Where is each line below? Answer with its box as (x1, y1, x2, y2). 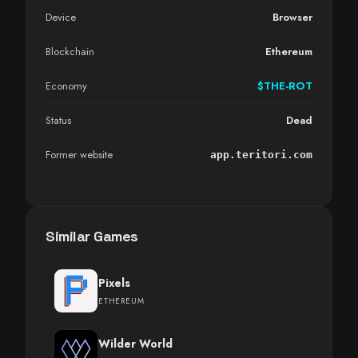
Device (46, 10, 76, 25)
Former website (46, 147, 113, 162)
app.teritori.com (210, 149, 312, 161)
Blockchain (46, 44, 94, 59)
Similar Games (46, 227, 138, 245)
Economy (46, 78, 87, 93)
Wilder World (98, 336, 173, 352)
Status (46, 113, 71, 128)
